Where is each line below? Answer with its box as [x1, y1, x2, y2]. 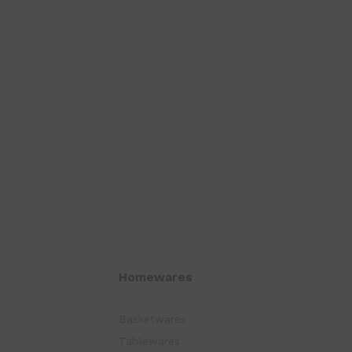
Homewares [118, 269, 192, 284]
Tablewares [118, 334, 180, 347]
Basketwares [118, 312, 186, 325]
